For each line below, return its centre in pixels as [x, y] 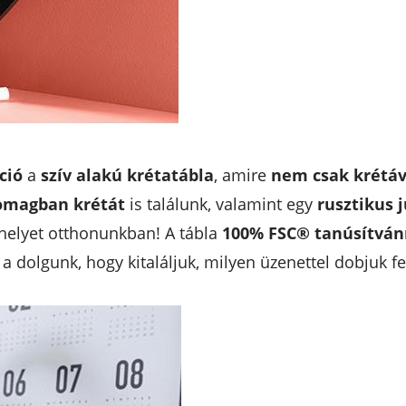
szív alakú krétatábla [127, 174]
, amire [242, 174]
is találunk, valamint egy [221, 203]
